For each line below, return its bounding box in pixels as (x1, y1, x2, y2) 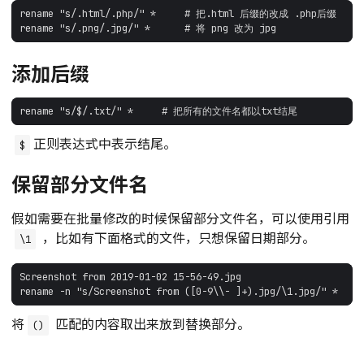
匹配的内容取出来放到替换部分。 (52, 313, 250, 333)
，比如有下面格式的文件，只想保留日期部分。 (39, 227, 315, 247)
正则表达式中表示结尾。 (33, 132, 176, 153)
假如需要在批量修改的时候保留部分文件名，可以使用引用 (11, 207, 349, 227)
